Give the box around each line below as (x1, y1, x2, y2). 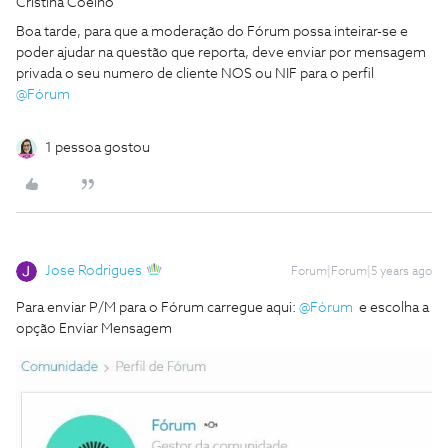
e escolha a (353, 301, 429, 315)
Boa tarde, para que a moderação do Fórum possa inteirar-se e (16, 25, 408, 39)
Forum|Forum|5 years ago (291, 266, 432, 278)
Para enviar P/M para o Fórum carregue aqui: (16, 301, 299, 315)
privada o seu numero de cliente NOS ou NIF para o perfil (16, 67, 374, 81)
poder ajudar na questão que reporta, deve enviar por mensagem (16, 46, 426, 60)
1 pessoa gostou (45, 141, 150, 155)
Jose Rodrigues (45, 264, 142, 278)
